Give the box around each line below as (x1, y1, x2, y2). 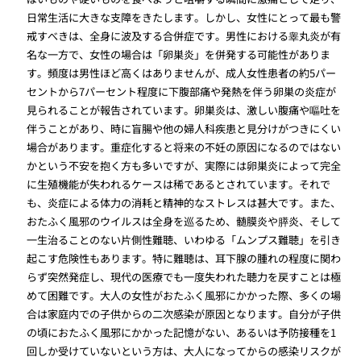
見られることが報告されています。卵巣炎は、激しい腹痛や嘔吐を (27, 102, 342, 118)
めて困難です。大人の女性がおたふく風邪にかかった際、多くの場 (27, 287, 342, 303)
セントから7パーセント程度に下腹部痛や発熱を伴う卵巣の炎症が (27, 83, 337, 99)
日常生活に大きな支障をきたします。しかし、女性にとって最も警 (27, 9, 342, 25)
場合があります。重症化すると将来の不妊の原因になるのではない (27, 139, 342, 155)
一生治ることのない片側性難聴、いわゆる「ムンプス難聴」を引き (27, 231, 342, 247)
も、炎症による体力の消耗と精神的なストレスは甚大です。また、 (27, 194, 342, 210)
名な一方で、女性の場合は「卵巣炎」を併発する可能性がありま (27, 46, 331, 62)
